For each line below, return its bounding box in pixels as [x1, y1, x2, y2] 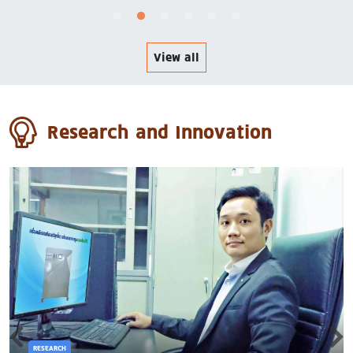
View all [154, 50, 199, 65]
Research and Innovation [47, 120, 272, 145]
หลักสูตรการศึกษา [221, 3, 329, 21]
